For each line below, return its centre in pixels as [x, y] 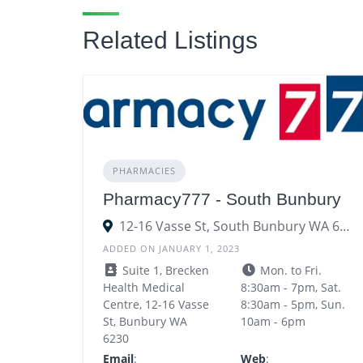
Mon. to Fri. [290, 270]
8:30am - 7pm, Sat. [291, 287]
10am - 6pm [273, 321]
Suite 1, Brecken [164, 270]
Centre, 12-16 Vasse [156, 304]
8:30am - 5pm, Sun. [293, 304]
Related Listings [170, 40]
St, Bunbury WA [145, 321]
